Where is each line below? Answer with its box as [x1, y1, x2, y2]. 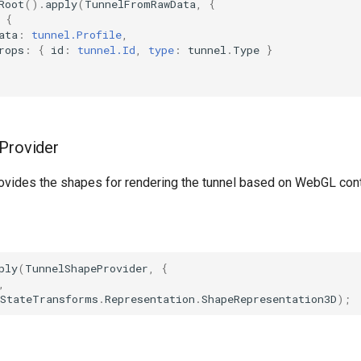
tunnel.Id [77, 42, 135, 57]
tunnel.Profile [31, 27, 122, 42]
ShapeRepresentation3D [201, 291, 337, 306]
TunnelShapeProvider [25, 260, 148, 276]
